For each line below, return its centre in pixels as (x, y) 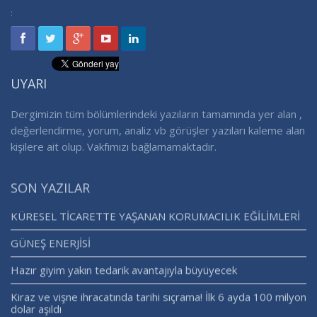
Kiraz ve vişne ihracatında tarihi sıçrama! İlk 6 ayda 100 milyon (158, 300)
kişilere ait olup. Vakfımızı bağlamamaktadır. (114, 148)
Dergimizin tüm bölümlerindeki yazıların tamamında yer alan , (156, 115)
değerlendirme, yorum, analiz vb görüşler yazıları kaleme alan (158, 131)
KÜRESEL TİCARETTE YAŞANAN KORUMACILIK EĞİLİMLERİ (155, 219)
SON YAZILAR (50, 191)
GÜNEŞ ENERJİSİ (51, 246)
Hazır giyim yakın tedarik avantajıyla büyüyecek (124, 273)
